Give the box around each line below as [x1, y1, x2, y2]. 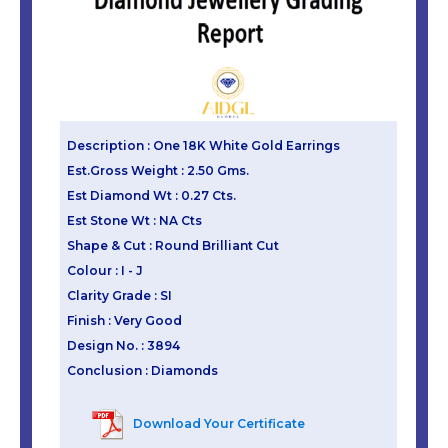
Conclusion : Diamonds [66, 362, 218, 378]
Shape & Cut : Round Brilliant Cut [66, 237, 279, 253]
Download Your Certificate [133, 416, 306, 432]
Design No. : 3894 [66, 337, 180, 353]
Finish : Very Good [66, 312, 182, 328]
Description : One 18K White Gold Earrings [66, 137, 340, 153]
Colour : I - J [66, 262, 143, 278]
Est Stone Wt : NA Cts [66, 212, 202, 228]
